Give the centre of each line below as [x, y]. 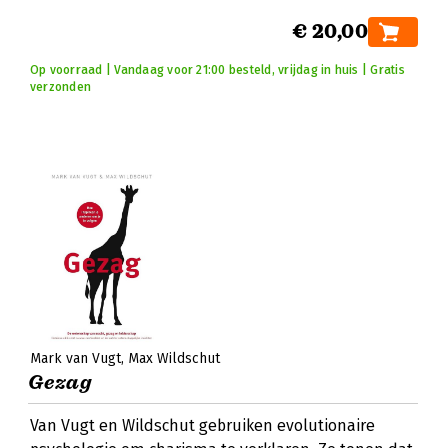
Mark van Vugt [75, 358]
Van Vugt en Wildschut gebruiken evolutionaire [202, 425]
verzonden [61, 87]
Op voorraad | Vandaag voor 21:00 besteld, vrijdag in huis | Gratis [217, 70]
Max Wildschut [174, 358]
